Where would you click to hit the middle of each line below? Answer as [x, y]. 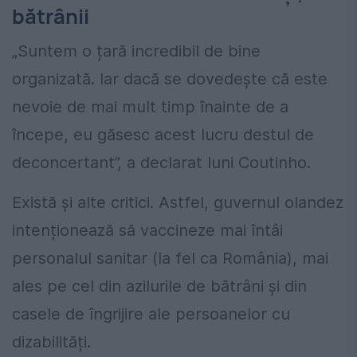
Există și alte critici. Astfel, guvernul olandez [178, 202]
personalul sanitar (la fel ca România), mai [170, 258]
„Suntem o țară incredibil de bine [136, 51]
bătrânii [51, 16]
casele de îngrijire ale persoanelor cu [151, 314]
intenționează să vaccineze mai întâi [147, 230]
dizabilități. [51, 341]
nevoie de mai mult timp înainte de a [150, 106]
